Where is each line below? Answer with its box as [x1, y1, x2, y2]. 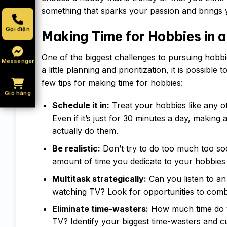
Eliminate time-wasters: [52, 204, 148, 214]
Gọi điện [6, 25, 30, 33]
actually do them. [52, 126, 118, 136]
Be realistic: [52, 143, 100, 154]
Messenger [1, 57, 34, 65]
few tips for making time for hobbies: [42, 77, 183, 88]
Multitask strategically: [52, 173, 146, 184]
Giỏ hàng [5, 89, 31, 97]
